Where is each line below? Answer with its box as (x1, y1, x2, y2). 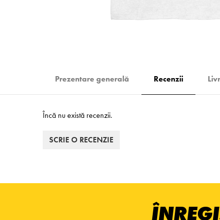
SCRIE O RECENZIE (49, 135, 113, 145)
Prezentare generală (55, 74, 129, 84)
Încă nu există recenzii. (43, 110, 112, 120)
